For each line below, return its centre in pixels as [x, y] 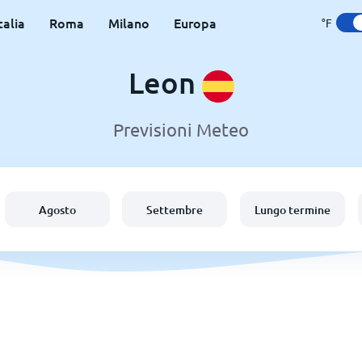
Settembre [175, 209]
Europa [195, 23]
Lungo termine [293, 209]
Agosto [57, 209]
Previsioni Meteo [181, 130]
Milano [128, 23]
